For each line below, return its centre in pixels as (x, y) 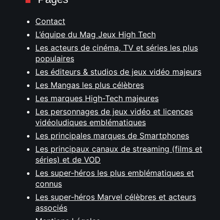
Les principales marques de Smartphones (112, 136)
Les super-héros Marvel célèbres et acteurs (116, 197)
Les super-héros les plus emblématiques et (115, 173)
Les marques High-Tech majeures (97, 98)
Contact (50, 21)
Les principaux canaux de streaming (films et (119, 149)
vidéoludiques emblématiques (91, 122)
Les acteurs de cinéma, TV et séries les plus (117, 48)
